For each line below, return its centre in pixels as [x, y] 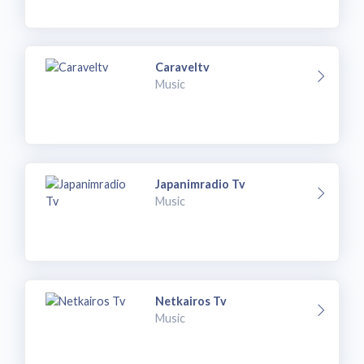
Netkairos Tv [191, 301]
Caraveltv [183, 67]
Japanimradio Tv [201, 184]
